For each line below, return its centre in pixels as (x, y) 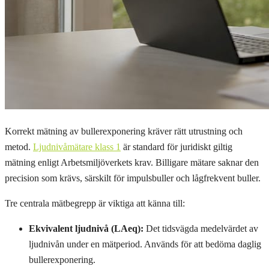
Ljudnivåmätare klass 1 (77, 147)
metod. (19, 147)
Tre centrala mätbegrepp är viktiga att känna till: (95, 203)
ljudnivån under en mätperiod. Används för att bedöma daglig (145, 244)
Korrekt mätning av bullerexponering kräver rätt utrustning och (124, 131)
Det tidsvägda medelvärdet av (201, 228)
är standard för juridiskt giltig (177, 147)
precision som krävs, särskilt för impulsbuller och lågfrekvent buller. (133, 178)
